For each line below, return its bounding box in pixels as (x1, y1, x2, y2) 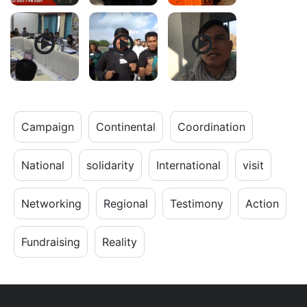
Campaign (21, 120, 74, 134)
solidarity (86, 158, 134, 173)
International (156, 158, 221, 173)
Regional (103, 197, 148, 211)
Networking (21, 197, 82, 211)
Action (245, 197, 279, 211)
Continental (96, 120, 156, 134)
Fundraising (21, 235, 80, 249)
